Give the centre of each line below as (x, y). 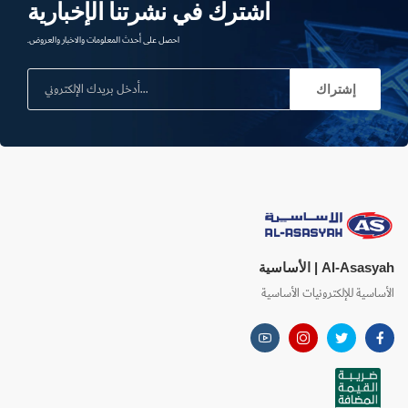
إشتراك (336, 90)
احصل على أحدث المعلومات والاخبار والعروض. (103, 41)
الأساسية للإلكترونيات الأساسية (328, 294)
